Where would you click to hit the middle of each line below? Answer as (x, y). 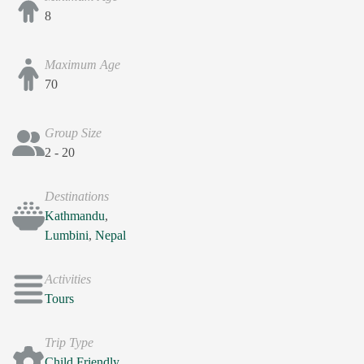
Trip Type (69, 343)
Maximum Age (82, 65)
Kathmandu (75, 216)
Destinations (77, 197)
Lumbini (67, 236)
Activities (68, 279)
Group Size (73, 133)
